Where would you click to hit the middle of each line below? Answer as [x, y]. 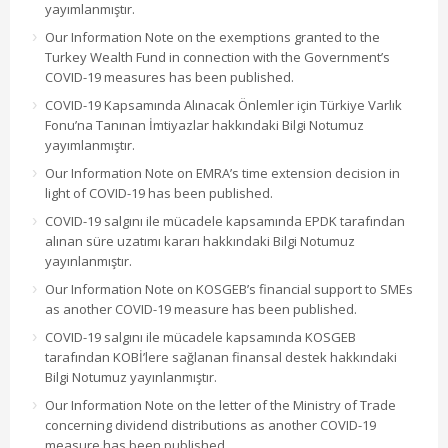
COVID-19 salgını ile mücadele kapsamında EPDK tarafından [225, 221]
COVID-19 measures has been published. [169, 77]
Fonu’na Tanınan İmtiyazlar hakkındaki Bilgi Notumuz [204, 125]
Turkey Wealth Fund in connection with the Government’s [217, 57]
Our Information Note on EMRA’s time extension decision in [222, 173]
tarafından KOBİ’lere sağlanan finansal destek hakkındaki [221, 357]
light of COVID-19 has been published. [159, 193]
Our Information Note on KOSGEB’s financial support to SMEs [229, 289]
